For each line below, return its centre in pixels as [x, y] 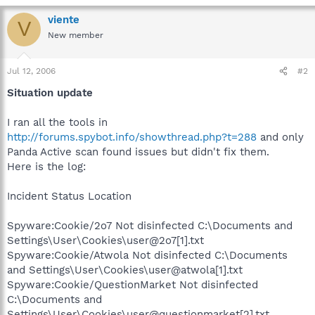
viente [64, 19]
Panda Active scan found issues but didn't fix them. [138, 152]
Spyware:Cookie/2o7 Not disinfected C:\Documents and [150, 226]
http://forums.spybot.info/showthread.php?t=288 [132, 137]
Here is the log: [46, 167]
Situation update [50, 93]
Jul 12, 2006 [31, 71]
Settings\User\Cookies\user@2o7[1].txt [105, 240]
